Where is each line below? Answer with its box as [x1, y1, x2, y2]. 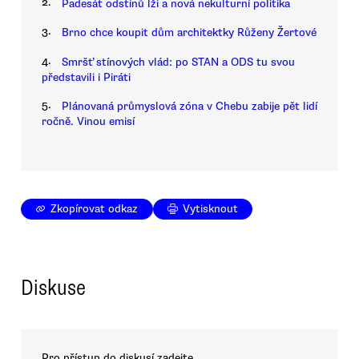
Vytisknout [183, 202, 239, 216]
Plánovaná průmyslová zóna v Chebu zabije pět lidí [62, 99, 317, 114]
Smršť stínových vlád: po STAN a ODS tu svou [62, 54, 295, 69]
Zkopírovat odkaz [50, 202, 139, 216]
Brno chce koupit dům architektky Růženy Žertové [62, 26, 317, 40]
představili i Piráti [42, 70, 131, 84]
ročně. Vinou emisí [42, 115, 135, 129]
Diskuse [21, 274, 86, 302]
